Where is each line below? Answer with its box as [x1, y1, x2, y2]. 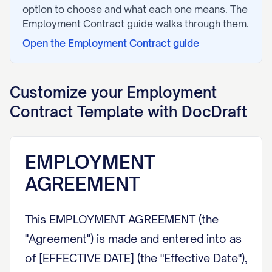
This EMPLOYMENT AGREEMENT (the [25, 212, 219, 226]
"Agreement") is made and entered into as [25, 232, 242, 245]
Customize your [10, 83, 127, 101]
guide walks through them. [124, 18, 249, 30]
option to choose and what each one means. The [22, 3, 248, 15]
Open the [22, 37, 68, 49]
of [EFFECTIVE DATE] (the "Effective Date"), [25, 251, 247, 265]
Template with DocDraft [73, 103, 247, 121]
